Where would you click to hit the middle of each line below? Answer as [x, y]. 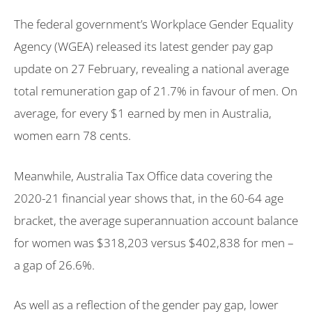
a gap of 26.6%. [54, 265]
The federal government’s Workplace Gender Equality [154, 24]
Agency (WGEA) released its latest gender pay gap [143, 47]
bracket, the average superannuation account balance [156, 220]
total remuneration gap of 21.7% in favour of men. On [156, 91]
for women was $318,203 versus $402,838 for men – [154, 242]
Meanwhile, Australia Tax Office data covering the [143, 175]
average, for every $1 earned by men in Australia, [143, 114]
